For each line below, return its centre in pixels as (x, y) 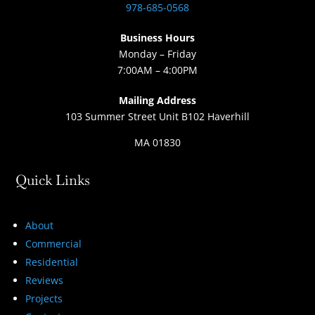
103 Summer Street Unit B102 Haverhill (157, 117)
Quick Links (53, 180)
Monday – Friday (157, 54)
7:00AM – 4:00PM (157, 70)
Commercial (54, 244)
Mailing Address (157, 101)
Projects (44, 299)
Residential (52, 262)
